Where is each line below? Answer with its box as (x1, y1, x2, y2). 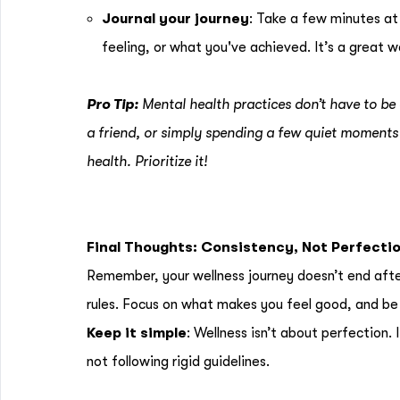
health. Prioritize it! (87, 154, 207, 170)
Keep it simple (87, 325, 187, 341)
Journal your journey (102, 11, 249, 27)
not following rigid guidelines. (87, 354, 270, 370)
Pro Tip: (87, 96, 138, 112)
